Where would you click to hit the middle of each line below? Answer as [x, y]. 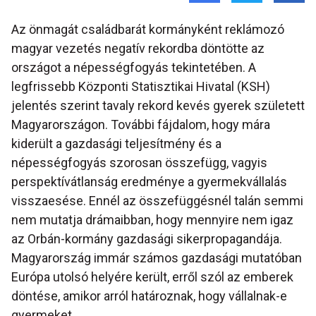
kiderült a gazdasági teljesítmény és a [116, 144]
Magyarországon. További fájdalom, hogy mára [141, 125]
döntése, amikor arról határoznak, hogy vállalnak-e [149, 296]
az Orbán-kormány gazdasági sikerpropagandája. [147, 239]
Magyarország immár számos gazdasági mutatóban [157, 258]
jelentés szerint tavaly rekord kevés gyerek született [158, 106]
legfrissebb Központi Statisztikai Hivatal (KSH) [141, 87]
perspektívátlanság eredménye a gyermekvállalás [149, 182]
